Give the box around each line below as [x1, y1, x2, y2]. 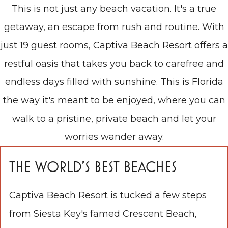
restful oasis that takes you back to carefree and [4, 58, 224, 70]
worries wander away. [64, 131, 164, 143]
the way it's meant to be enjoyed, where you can [3, 95, 225, 106]
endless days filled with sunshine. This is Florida [5, 76, 223, 88]
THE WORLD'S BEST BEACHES [9, 158, 177, 176]
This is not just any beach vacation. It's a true [12, 3, 216, 15]
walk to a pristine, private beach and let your [12, 113, 216, 125]
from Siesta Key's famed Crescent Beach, [9, 208, 197, 220]
